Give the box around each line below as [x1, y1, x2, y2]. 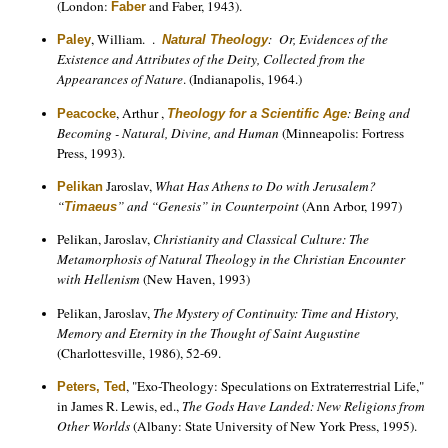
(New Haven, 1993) [140, 270, 250, 289]
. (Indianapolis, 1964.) [183, 70, 302, 89]
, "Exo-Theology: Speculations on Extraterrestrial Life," [126, 377, 424, 396]
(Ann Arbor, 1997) [299, 197, 402, 216]
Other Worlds [57, 417, 130, 436]
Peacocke [57, 105, 116, 121]
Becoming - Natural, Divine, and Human [57, 123, 279, 142]
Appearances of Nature [57, 70, 183, 89]
